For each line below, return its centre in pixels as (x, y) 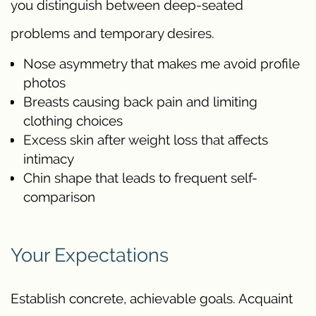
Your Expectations (90, 255)
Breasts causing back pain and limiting (140, 101)
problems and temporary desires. (113, 33)
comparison (59, 196)
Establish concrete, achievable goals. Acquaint (152, 299)
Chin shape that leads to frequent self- (140, 177)
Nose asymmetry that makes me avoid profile (162, 63)
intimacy (49, 158)
